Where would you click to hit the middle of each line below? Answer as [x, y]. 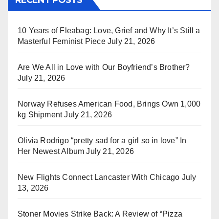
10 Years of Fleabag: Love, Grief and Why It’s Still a [109, 30]
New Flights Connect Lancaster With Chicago [99, 177]
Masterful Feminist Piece [62, 41]
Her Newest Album [51, 151]
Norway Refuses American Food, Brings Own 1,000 [109, 104]
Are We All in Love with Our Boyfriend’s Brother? [104, 67]
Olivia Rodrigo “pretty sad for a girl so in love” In [102, 140]
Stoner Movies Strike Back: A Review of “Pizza [100, 214]
